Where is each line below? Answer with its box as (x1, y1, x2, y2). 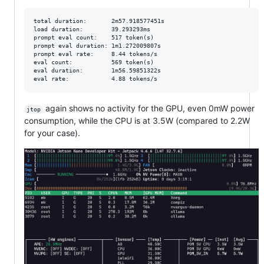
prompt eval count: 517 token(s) (34, 34, 154, 41)
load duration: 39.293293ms (34, 26, 150, 33)
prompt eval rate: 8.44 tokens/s (34, 51, 157, 58)
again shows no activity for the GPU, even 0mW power (42, 103, 257, 114)
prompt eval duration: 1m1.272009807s (34, 42, 161, 49)
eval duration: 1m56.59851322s (34, 67, 161, 74)
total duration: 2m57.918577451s (34, 18, 164, 25)
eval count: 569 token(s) (34, 59, 154, 66)
